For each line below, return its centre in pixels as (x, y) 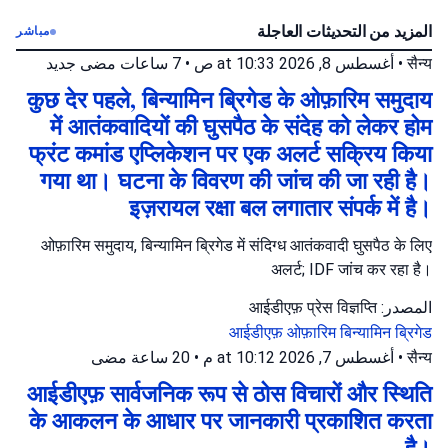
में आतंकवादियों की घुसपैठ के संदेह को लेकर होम (241, 126)
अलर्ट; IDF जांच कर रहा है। (351, 269)
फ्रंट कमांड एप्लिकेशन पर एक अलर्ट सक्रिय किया (230, 153)
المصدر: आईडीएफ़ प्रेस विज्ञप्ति (404, 307)
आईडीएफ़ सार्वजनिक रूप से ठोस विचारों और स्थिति (229, 393)
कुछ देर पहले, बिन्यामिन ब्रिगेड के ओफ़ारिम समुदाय (229, 99)
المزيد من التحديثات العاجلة (344, 31)
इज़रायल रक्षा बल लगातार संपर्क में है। (280, 207)
